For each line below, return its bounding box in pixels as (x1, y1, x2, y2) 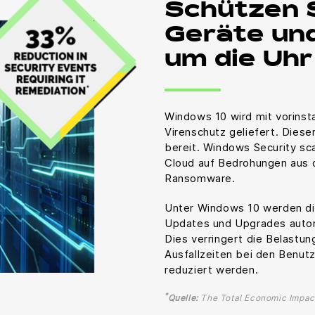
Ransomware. (165, 171, 236, 185)
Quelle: (167, 292, 198, 303)
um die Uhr (165, 50, 312, 72)
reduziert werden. (165, 262, 259, 276)
